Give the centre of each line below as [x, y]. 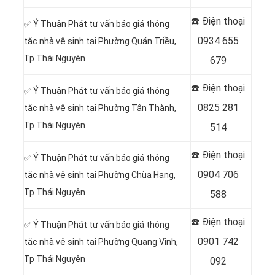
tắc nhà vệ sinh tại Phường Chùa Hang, [100, 175]
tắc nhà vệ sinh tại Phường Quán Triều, [100, 41]
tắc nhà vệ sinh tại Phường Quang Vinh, [101, 242]
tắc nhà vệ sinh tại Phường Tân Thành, [100, 108]
